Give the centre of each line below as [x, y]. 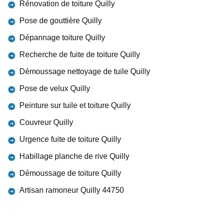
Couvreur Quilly [46, 122]
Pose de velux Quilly [55, 88]
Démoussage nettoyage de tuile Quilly [85, 71]
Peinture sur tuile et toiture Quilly [75, 105]
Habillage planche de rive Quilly [74, 156]
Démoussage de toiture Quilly [70, 173]
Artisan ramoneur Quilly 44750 [72, 190]
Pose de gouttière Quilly [61, 21]
